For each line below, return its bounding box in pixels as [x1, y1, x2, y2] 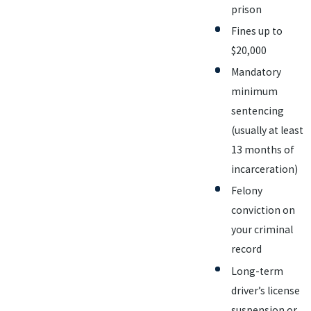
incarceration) [231, 162, 298, 176]
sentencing [231, 104, 284, 118]
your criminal [231, 223, 293, 237]
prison [231, 3, 262, 17]
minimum [231, 85, 278, 99]
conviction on [231, 203, 295, 217]
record [231, 242, 262, 256]
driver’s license [231, 283, 300, 297]
